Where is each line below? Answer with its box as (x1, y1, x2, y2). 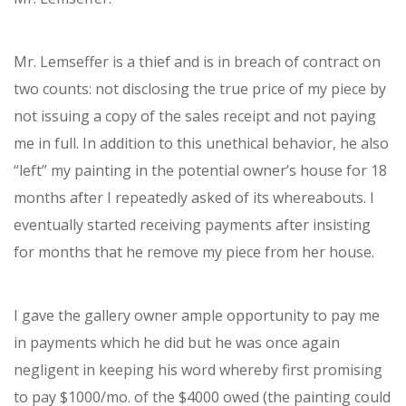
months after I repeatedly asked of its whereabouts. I (14, 188, 374, 208)
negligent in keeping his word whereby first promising (14, 360, 382, 380)
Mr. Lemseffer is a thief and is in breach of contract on (14, 52, 381, 72)
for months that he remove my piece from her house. (14, 242, 374, 262)
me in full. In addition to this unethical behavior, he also (14, 133, 389, 153)
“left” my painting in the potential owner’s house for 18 (14, 160, 387, 180)
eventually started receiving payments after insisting (14, 215, 371, 235)
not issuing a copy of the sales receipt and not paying (14, 106, 376, 126)
